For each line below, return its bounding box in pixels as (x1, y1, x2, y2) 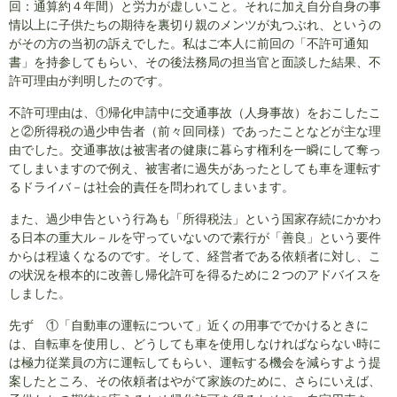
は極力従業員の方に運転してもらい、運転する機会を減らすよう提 (9, 355, 381, 370)
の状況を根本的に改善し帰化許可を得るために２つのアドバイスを (9, 268, 381, 283)
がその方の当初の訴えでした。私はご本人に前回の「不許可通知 (9, 36, 369, 51)
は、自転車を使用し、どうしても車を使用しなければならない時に (9, 337, 381, 352)
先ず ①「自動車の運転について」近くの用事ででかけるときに (9, 318, 369, 333)
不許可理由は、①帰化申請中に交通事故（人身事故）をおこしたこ (9, 105, 381, 121)
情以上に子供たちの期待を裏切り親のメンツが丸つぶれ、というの (9, 18, 381, 33)
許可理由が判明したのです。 (9, 74, 170, 89)
